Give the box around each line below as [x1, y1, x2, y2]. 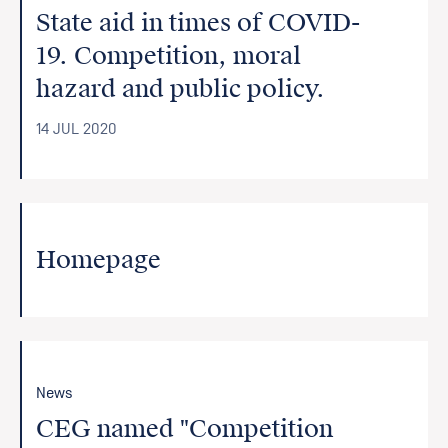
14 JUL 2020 [36, 120, 118, 138]
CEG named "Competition [36, 414, 334, 444]
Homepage [36, 245, 162, 275]
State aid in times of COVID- [36, 8, 361, 38]
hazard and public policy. [36, 74, 326, 104]
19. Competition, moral [36, 41, 302, 71]
